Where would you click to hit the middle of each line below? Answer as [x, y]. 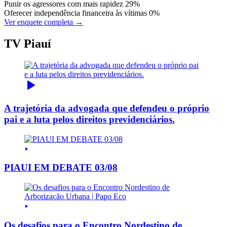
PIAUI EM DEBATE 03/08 [61, 168]
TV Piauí [28, 44]
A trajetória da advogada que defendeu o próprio [107, 108]
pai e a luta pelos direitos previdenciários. [89, 119]
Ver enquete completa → [44, 22]
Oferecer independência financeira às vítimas [75, 13]
